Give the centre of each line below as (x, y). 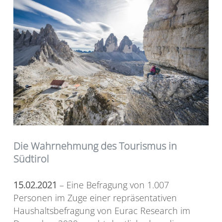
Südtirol (31, 159)
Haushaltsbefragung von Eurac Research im (102, 211)
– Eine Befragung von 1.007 (113, 185)
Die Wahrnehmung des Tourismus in (95, 146)
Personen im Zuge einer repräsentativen (95, 198)
